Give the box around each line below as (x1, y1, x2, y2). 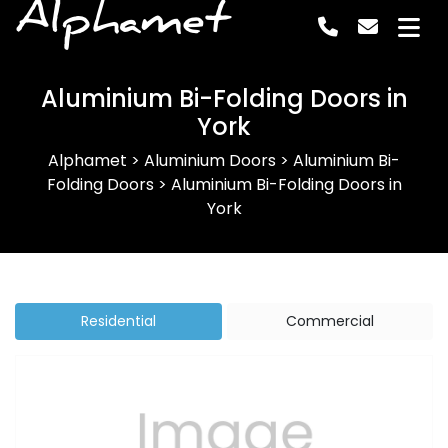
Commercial (285, 311, 374, 331)
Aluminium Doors (144, 149, 276, 172)
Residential (80, 311, 156, 331)
